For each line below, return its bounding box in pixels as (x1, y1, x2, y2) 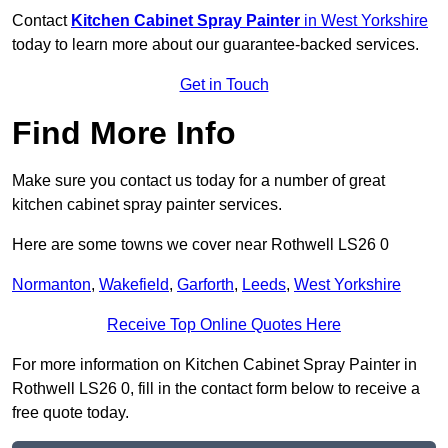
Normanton (12, 276, 91, 294)
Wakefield (99, 276, 169, 294)
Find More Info (12, 115, 236, 152)
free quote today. (12, 404, 129, 422)
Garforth (177, 276, 234, 294)
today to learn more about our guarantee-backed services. (12, 36, 419, 54)
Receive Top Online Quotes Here (107, 316, 341, 334)
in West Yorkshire (300, 12, 428, 30)
